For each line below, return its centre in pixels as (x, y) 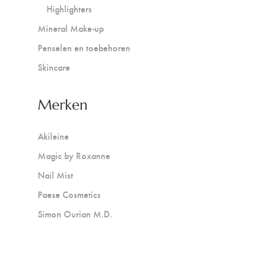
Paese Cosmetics (69, 194)
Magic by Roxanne (74, 156)
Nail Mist (55, 175)
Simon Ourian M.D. (75, 214)
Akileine (53, 136)
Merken (63, 105)
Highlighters (69, 9)
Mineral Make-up (71, 28)
